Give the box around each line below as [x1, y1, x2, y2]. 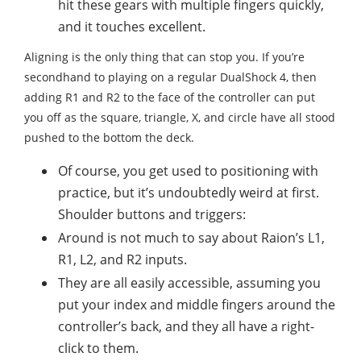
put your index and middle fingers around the [58, 296, 335, 314]
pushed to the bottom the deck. [24, 130, 194, 146]
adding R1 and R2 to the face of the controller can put [24, 89, 315, 106]
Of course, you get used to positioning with [58, 162, 318, 180]
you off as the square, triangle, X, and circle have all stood [24, 110, 335, 126]
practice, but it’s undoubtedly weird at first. [58, 184, 319, 202]
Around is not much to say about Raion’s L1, [58, 229, 325, 247]
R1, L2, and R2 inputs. [58, 251, 187, 269]
